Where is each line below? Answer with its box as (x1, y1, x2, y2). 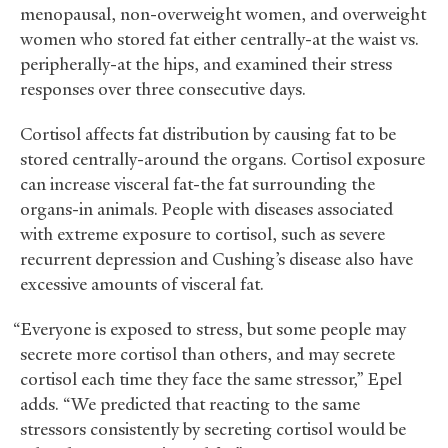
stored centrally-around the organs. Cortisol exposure (20, 148, 425, 171)
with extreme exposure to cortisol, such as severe (20, 223, 385, 246)
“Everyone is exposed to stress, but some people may (12, 318, 406, 341)
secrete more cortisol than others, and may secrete (20, 343, 395, 366)
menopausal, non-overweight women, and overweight (20, 3, 426, 26)
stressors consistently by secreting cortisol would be (20, 418, 406, 441)
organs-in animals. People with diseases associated (20, 198, 393, 221)
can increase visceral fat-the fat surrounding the (20, 173, 375, 196)
